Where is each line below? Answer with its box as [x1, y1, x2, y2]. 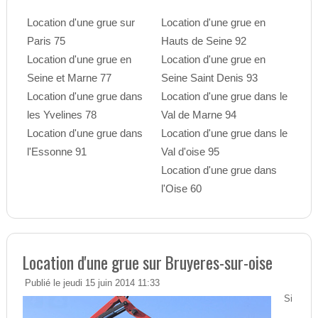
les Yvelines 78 [26, 109, 97, 121]
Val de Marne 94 [160, 109, 236, 121]
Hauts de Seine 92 [160, 35, 246, 48]
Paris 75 [26, 35, 65, 48]
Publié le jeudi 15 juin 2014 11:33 [24, 278, 160, 289]
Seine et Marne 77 [26, 72, 111, 84]
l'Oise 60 [160, 182, 202, 195]
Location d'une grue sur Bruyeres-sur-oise [22, 249, 273, 275]
